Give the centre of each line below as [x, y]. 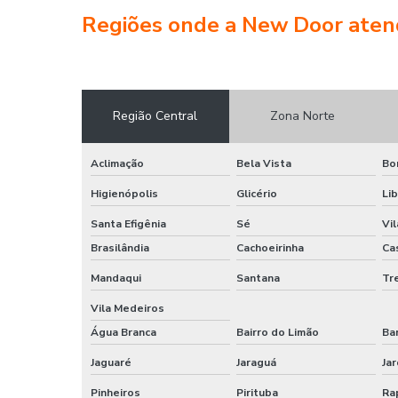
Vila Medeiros [127, 308]
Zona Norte [303, 116]
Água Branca [123, 332]
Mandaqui [116, 278]
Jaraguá [256, 362]
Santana [258, 278]
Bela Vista [263, 163]
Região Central [155, 116]
